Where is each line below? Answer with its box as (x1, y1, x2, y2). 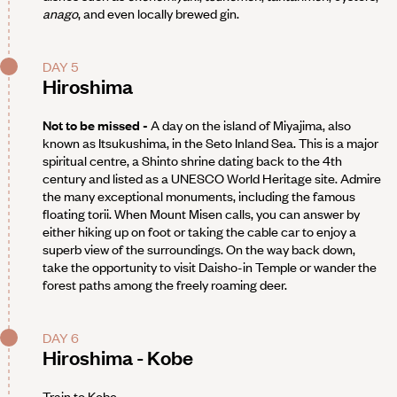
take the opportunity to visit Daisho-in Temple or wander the (43, 257, 377, 276)
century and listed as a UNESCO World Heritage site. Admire (43, 168, 381, 187)
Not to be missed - (43, 115, 151, 134)
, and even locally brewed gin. (78, 4, 239, 22)
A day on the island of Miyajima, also (151, 115, 351, 134)
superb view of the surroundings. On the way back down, (43, 239, 355, 258)
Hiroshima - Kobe (43, 344, 193, 370)
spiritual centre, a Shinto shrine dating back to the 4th (43, 151, 342, 169)
